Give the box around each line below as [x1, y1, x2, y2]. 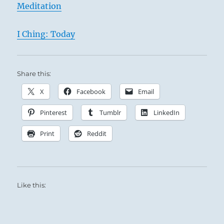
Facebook [76, 87, 106, 96]
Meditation [17, 1, 62, 11]
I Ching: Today [17, 29, 75, 39]
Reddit [87, 129, 107, 138]
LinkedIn [153, 108, 180, 117]
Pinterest [40, 108, 67, 117]
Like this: [17, 181, 46, 189]
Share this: [17, 69, 51, 78]
